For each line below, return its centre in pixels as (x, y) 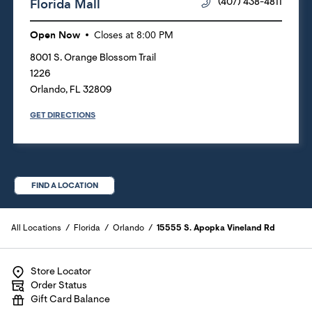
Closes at (114, 35)
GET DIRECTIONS (63, 115)
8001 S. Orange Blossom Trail (93, 58)
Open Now (55, 35)
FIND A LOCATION (64, 186)
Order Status (59, 286)
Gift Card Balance (70, 300)
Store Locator (61, 272)
